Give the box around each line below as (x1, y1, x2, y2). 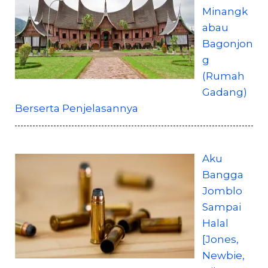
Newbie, (202, 249, 245, 261)
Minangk (202, 5, 248, 17)
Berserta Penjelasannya (15, 102, 138, 114)
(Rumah (202, 70, 245, 82)
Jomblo (202, 184, 242, 197)
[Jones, (202, 233, 239, 245)
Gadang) (202, 86, 247, 98)
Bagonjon (202, 38, 253, 50)
